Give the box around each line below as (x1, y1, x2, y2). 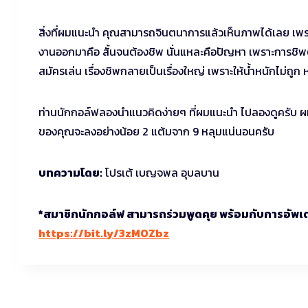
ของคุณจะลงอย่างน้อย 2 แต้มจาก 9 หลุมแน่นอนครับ (38, 123, 274, 140)
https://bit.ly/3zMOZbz (38, 225, 169, 242)
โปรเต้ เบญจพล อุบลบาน (102, 164, 219, 181)
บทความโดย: (38, 164, 102, 181)
